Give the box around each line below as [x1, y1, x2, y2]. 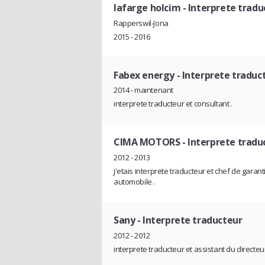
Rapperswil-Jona [114, 17, 169, 28]
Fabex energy [114, 68, 177, 82]
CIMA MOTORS [114, 135, 182, 149]
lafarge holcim [114, 1, 181, 14]
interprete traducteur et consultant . [114, 98, 232, 109]
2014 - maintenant [114, 85, 173, 96]
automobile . [114, 176, 155, 188]
